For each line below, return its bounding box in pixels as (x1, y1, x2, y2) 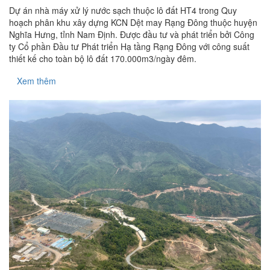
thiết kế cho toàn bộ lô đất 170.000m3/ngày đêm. (9, 52, 196, 65)
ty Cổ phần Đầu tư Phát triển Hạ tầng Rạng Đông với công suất (9, 40, 250, 53)
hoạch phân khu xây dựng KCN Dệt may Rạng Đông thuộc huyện (9, 16, 257, 29)
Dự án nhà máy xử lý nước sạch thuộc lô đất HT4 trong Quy (9, 4, 237, 17)
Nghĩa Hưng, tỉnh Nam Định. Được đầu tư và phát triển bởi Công (9, 28, 254, 41)
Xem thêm (17, 75, 56, 87)
